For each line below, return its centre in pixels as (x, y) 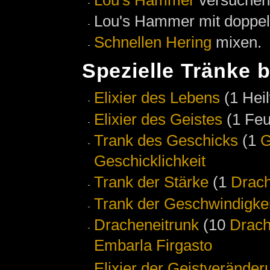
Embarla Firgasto (153, 245)
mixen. (237, 42)
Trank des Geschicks (166, 140)
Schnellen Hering (153, 42)
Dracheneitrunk (146, 224)
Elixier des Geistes (158, 119)
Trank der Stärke (151, 182)
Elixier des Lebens (157, 98)
